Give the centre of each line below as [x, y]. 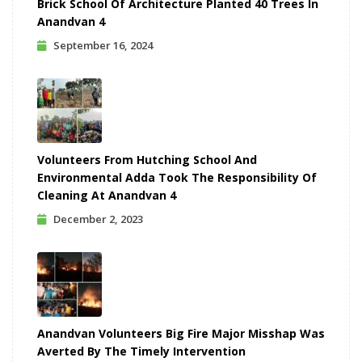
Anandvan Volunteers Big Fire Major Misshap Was [181, 334]
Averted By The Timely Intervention [141, 351]
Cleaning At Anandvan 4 [107, 196]
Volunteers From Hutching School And [147, 160]
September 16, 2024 [103, 46]
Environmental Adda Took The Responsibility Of [177, 178]
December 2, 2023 [98, 219]
